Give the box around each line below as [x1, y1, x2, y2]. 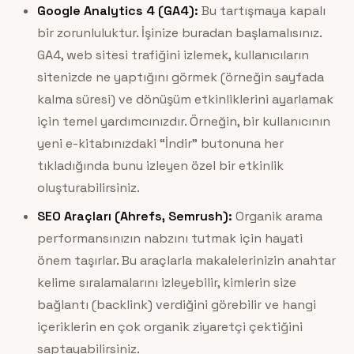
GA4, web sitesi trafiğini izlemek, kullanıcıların [36, 47, 309, 64]
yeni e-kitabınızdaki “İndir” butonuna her [36, 135, 284, 153]
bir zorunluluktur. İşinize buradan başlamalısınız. [36, 24, 322, 42]
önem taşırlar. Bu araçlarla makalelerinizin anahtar [36, 252, 336, 269]
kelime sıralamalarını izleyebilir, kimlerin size [36, 274, 296, 292]
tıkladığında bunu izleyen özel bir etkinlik [36, 157, 284, 175]
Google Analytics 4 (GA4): [36, 2, 198, 20]
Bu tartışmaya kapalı [198, 2, 326, 20]
